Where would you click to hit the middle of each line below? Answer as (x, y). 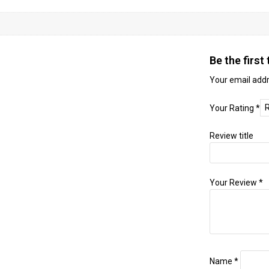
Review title (231, 136)
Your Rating (233, 108)
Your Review (234, 183)
